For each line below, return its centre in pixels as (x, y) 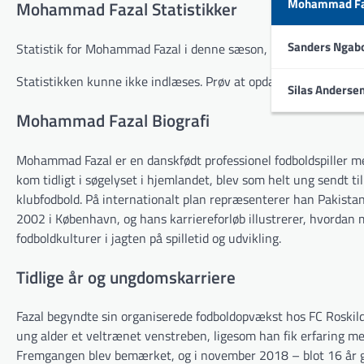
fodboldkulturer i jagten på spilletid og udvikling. (149, 238)
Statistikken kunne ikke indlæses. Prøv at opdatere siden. (174, 82)
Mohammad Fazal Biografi (113, 120)
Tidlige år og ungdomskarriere (126, 277)
